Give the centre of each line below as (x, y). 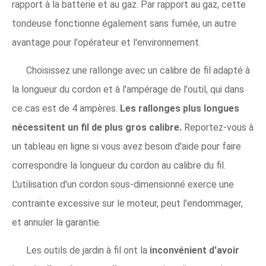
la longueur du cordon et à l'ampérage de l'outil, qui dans (128, 89)
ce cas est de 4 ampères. (66, 108)
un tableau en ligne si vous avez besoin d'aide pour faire (126, 146)
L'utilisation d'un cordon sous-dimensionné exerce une (123, 184)
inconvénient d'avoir (194, 250)
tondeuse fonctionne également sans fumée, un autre (124, 23)
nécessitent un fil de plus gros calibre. (98, 127)
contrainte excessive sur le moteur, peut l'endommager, (127, 203)
